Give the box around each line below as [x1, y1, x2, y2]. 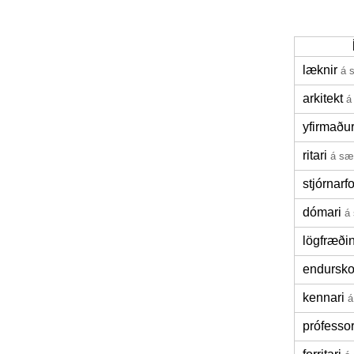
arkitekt [303, 92, 343, 105]
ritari [303, 149, 327, 162]
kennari [303, 291, 345, 304]
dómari [303, 205, 341, 219]
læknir [303, 63, 337, 77]
